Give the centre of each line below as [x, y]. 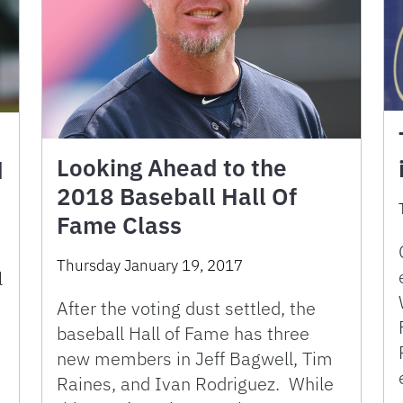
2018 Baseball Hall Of [177, 197]
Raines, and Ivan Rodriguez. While [195, 384]
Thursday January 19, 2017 [150, 266]
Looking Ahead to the [172, 168]
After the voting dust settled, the [186, 309]
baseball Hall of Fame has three [183, 334]
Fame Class [119, 225]
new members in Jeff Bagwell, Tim [195, 359]
